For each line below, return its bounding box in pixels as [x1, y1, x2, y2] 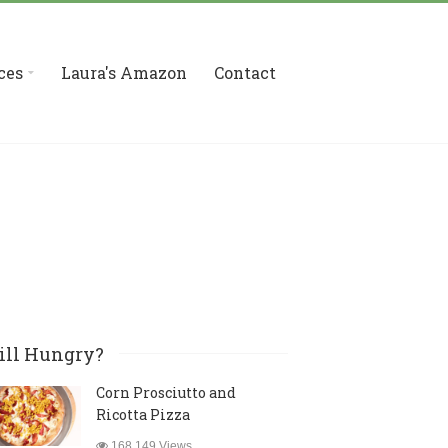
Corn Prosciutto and [95, 383, 236, 402]
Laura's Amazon [61, 62, 187, 83]
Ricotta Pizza [95, 405, 190, 424]
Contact [214, 62, 276, 83]
